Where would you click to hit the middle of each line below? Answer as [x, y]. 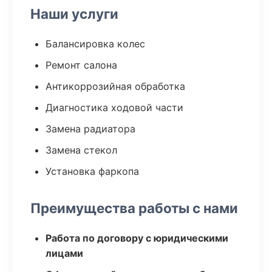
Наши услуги [74, 14]
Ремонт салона [81, 65]
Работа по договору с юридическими [137, 238]
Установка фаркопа [92, 171]
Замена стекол [81, 150]
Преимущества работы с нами [134, 208]
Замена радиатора [90, 129]
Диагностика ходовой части [114, 107]
